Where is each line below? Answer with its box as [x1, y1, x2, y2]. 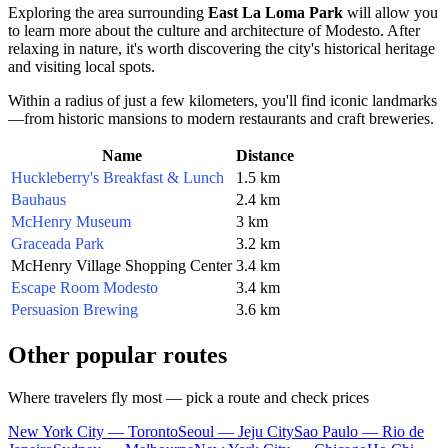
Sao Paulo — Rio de [294, 422, 424, 440]
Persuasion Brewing [11, 300, 138, 318]
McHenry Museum [11, 212, 131, 230]
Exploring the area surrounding [8, 3, 208, 21]
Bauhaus [11, 190, 66, 208]
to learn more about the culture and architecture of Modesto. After [8, 21, 420, 39]
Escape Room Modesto [11, 278, 158, 296]
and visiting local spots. [8, 57, 155, 75]
